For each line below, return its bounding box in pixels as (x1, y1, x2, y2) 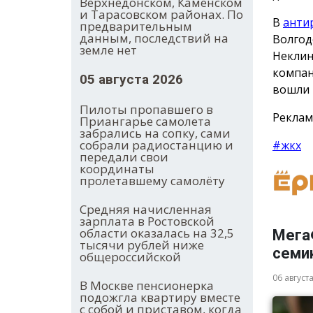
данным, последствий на (80, 30, 228, 47)
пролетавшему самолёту (80, 173, 225, 189)
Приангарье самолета (80, 113, 211, 130)
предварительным (80, 18, 192, 35)
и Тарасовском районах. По (80, 6, 243, 23)
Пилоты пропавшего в (80, 101, 213, 118)
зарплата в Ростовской (80, 213, 214, 230)
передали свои (80, 149, 168, 166)
